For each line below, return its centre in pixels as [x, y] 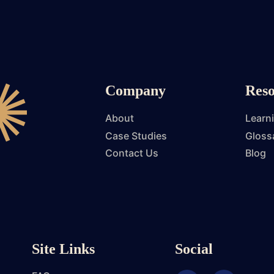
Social [194, 249]
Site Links [63, 249]
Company [135, 91]
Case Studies [136, 135]
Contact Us [131, 153]
